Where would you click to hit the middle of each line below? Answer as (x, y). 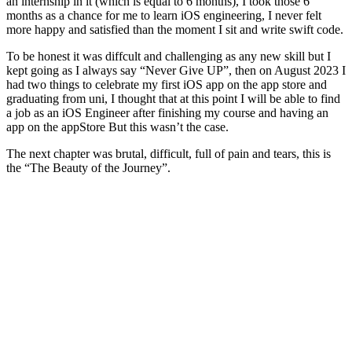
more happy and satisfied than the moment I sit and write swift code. (175, 29)
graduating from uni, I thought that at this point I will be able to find (173, 98)
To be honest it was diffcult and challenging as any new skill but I (169, 56)
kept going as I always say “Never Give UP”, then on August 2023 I (176, 70)
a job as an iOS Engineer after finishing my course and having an (167, 112)
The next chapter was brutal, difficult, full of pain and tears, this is (169, 153)
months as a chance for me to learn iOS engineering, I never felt (164, 15)
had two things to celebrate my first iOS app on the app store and (167, 84)
